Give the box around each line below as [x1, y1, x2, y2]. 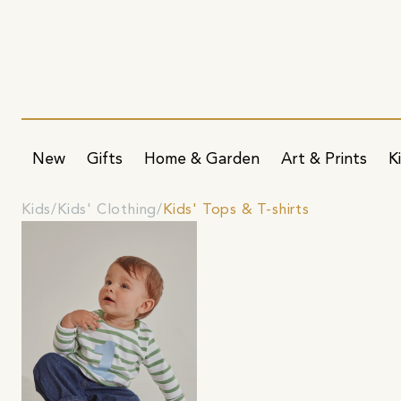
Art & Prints [281, 151, 367, 167]
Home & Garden [144, 151, 260, 167]
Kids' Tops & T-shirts [163, 202, 310, 218]
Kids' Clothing [57, 202, 158, 218]
